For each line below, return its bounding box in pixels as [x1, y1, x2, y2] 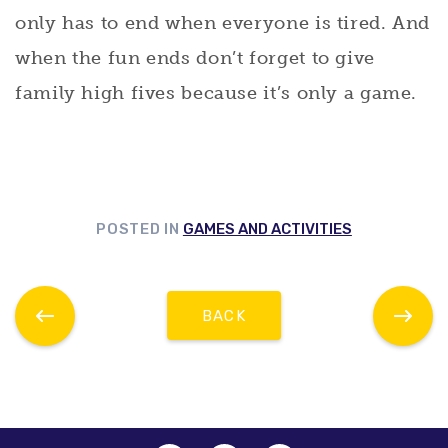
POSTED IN [96, 219, 180, 238]
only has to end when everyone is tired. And [15, 11, 431, 34]
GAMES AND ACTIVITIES [182, 219, 352, 238]
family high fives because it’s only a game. [15, 81, 418, 104]
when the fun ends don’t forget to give [15, 46, 375, 69]
